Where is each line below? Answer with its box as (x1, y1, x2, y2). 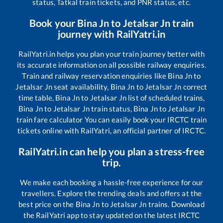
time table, (18, 93, 56, 102)
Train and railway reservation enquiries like (22, 71, 168, 80)
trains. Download (146, 199, 205, 209)
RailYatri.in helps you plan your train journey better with (18, 49, 205, 58)
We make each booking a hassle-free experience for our (19, 177, 204, 187)
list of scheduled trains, (126, 93, 205, 102)
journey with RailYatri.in (57, 27, 166, 40)
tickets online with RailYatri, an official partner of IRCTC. (17, 125, 206, 135)
